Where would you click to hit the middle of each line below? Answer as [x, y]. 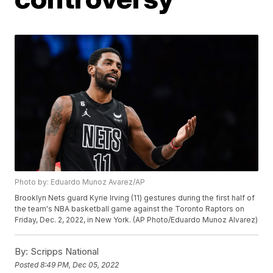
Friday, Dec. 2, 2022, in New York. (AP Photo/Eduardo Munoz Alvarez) [136, 220]
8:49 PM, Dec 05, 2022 [80, 264]
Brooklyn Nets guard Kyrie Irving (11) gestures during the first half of [135, 198]
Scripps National [64, 252]
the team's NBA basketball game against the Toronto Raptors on [130, 209]
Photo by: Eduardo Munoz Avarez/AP [80, 182]
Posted [28, 264]
